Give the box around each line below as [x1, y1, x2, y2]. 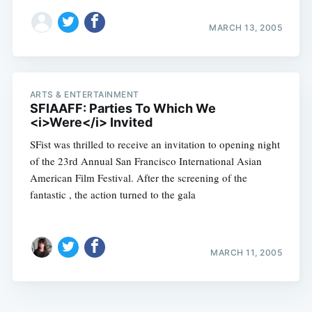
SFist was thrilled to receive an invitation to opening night [29, 136, 280, 151]
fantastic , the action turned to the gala [29, 187, 196, 201]
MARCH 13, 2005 [209, 22, 283, 33]
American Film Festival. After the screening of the [29, 170, 247, 185]
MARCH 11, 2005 [210, 247, 283, 258]
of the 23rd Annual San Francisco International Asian [29, 153, 262, 168]
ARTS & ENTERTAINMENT [29, 88, 139, 100]
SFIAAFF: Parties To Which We [29, 100, 216, 116]
